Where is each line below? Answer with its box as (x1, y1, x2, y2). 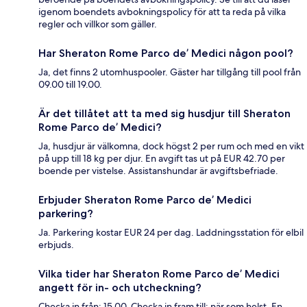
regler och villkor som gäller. (38, 18, 157, 31)
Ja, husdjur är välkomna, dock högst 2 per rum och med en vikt (38, 140, 304, 153)
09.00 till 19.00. (38, 78, 102, 91)
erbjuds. (38, 238, 74, 251)
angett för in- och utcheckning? (38, 281, 201, 295)
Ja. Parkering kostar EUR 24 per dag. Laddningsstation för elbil (38, 226, 304, 239)
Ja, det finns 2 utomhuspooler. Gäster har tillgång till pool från (38, 66, 301, 79)
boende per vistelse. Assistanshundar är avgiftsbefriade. (38, 164, 278, 177)
